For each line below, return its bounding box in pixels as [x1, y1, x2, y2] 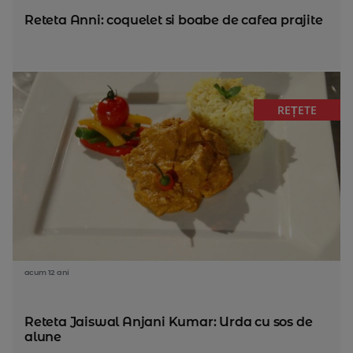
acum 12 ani [24, 268, 69, 277]
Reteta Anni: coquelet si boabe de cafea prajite [24, 13, 323, 28]
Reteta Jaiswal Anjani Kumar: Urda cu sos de [24, 314, 313, 329]
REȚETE [277, 102, 317, 117]
